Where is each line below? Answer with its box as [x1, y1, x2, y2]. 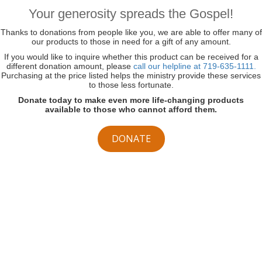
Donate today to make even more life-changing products [18, 95, 244, 105]
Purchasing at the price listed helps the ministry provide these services [1, 70, 261, 80]
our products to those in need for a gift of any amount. [31, 36, 231, 46]
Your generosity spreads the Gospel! [29, 6, 233, 21]
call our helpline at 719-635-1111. [133, 61, 256, 71]
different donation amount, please [6, 61, 133, 71]
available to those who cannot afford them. [45, 104, 217, 114]
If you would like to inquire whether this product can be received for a [4, 51, 258, 61]
